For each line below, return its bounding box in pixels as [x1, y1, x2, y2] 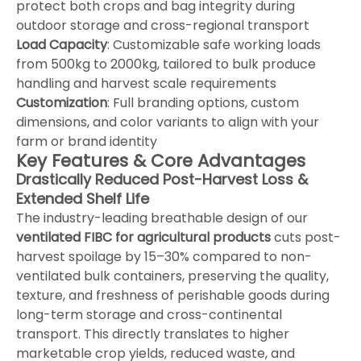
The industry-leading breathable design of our [16, 208, 308, 227]
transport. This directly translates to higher [16, 324, 289, 343]
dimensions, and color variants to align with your [16, 112, 319, 131]
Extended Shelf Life [16, 188, 149, 209]
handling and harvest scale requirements [16, 73, 276, 93]
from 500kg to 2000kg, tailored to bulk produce [16, 54, 316, 73]
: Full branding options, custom [107, 93, 299, 112]
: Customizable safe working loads [107, 35, 321, 54]
